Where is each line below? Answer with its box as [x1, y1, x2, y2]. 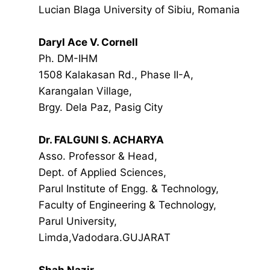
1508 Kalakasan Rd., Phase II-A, [39, 69, 193, 81]
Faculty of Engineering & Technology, [39, 199, 222, 211]
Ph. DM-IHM [39, 52, 98, 64]
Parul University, [39, 215, 117, 227]
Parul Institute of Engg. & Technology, [39, 183, 222, 195]
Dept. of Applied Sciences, [39, 166, 172, 178]
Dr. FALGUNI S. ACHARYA [39, 134, 166, 146]
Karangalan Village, [39, 85, 135, 97]
